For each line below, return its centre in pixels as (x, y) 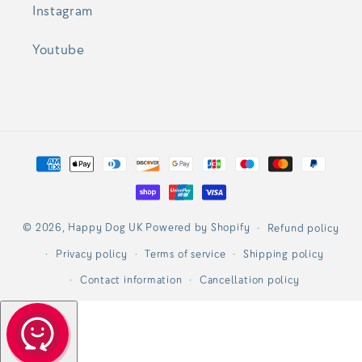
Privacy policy (91, 254)
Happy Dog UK (105, 227)
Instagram (63, 11)
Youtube (59, 50)
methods (60, 178)
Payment (61, 156)
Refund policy (303, 228)
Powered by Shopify (198, 227)
